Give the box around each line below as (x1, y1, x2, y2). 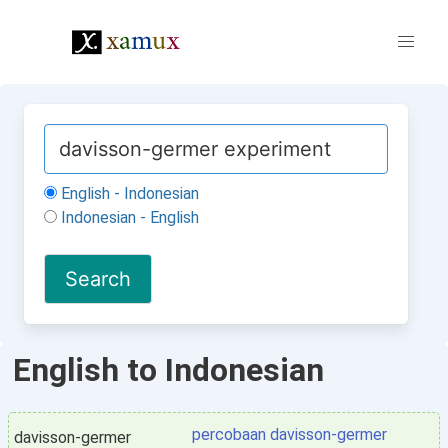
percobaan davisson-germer (192, 425, 387, 444)
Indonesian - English (57, 208, 199, 227)
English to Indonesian (13, 351, 324, 389)
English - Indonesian (57, 184, 199, 203)
